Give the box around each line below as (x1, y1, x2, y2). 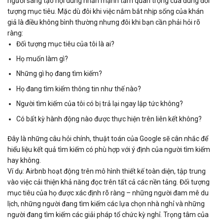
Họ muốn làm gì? (16, 55, 69, 63)
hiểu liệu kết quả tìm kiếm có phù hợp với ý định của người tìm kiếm (7, 145, 210, 153)
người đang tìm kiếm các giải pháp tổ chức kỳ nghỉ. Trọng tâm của (7, 210, 209, 219)
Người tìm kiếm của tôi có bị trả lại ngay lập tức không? (16, 100, 184, 108)
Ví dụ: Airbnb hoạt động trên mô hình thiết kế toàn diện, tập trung (7, 167, 206, 175)
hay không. (7, 156, 41, 164)
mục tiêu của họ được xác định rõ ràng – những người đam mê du (7, 188, 209, 197)
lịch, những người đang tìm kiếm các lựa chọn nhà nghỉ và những (7, 199, 205, 208)
